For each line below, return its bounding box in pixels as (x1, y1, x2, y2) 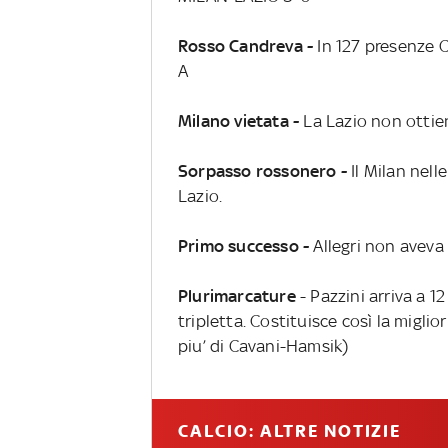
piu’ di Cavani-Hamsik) (177, 335, 349, 356)
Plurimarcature (177, 285, 300, 306)
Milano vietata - (177, 110, 304, 131)
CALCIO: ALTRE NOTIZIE (178, 420, 401, 441)
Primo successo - (177, 235, 314, 256)
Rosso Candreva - (177, 35, 318, 56)
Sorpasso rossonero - (177, 160, 347, 181)
